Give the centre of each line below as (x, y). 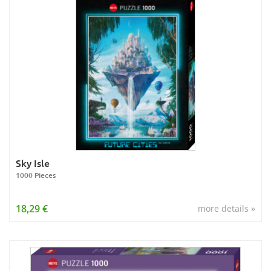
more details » (227, 208)
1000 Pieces (36, 175)
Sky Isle (33, 163)
